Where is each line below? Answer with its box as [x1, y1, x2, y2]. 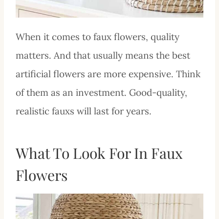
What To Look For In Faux [16, 143, 183, 163]
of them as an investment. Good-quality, [16, 86, 187, 98]
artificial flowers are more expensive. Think [16, 67, 200, 80]
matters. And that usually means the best [16, 49, 190, 61]
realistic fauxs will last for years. [16, 105, 152, 117]
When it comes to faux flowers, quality [16, 30, 179, 43]
